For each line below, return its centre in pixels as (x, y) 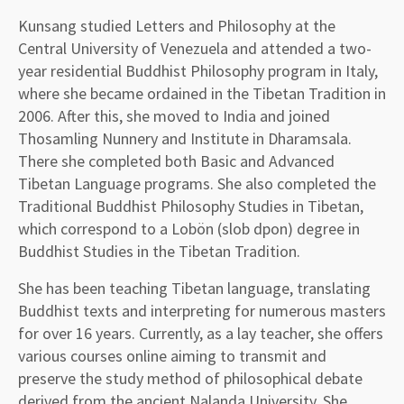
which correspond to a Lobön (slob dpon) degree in (189, 228)
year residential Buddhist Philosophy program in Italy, (198, 70)
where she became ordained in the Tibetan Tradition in (202, 93)
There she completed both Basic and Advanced (176, 161)
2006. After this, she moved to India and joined (174, 115)
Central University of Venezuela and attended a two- (195, 48)
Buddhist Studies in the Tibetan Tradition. (159, 251)
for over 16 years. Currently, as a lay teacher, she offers (201, 333)
